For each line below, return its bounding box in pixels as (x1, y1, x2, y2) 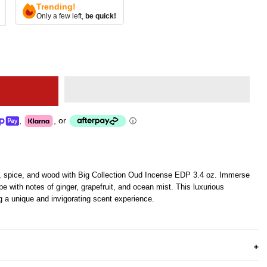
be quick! (85, 11, 117, 20)
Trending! (36, 1, 76, 11)
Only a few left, (36, 11, 86, 20)
